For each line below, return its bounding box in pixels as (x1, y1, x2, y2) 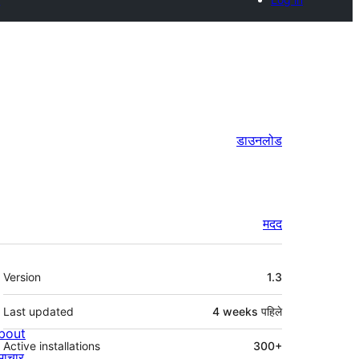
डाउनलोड (236, 132, 282, 148)
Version (3, 270, 41, 284)
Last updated (3, 305, 74, 319)
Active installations (3, 339, 100, 353)
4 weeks (212, 305, 258, 319)
